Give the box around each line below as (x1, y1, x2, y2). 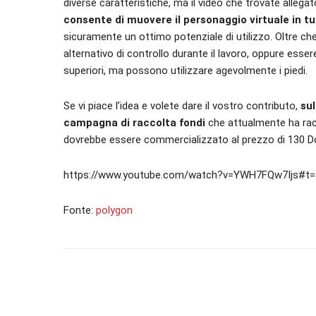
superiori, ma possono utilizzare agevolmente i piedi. (63, 64, 308, 77)
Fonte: (63, 204, 96, 217)
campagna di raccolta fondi (63, 116, 205, 129)
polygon (96, 204, 133, 217)
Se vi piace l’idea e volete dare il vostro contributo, (63, 99, 300, 112)
